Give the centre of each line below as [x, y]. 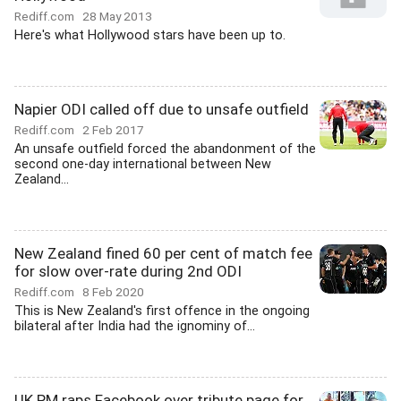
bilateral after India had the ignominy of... [135, 326]
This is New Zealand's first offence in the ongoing [162, 311]
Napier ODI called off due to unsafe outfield [162, 109]
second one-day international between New [143, 164]
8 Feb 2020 [113, 292]
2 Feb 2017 [113, 130]
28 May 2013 [117, 16]
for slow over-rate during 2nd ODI [128, 271]
